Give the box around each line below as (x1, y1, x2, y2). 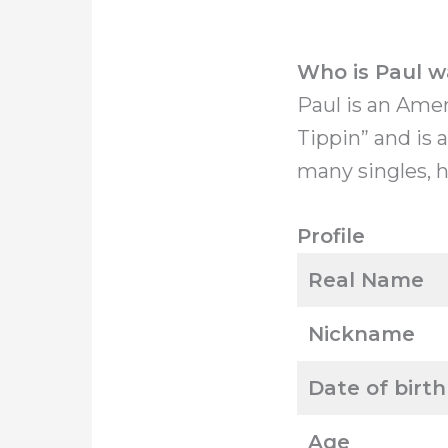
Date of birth (308, 376, 446, 400)
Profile (297, 224, 365, 248)
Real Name (308, 268, 424, 292)
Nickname (308, 322, 415, 346)
